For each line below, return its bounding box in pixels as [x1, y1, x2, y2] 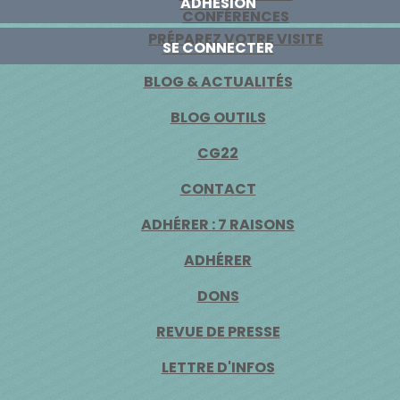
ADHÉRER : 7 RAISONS [141, 214, 295, 235]
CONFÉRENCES [182, 6, 289, 27]
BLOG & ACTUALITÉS [143, 71, 293, 92]
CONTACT [179, 179, 256, 199]
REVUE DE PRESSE [155, 321, 280, 342]
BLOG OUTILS [170, 107, 266, 128]
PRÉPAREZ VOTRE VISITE [148, 29, 323, 49]
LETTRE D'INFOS [161, 357, 275, 378]
